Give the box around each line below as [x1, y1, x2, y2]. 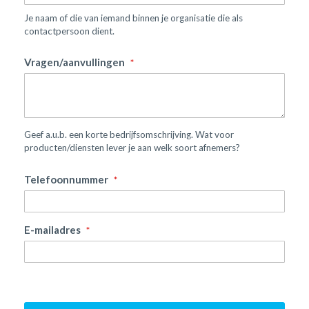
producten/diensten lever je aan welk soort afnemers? [24, 142, 240, 154]
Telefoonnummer [24, 172, 110, 186]
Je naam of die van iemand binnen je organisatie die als [24, 12, 243, 23]
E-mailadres [24, 223, 83, 236]
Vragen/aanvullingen [24, 56, 127, 68]
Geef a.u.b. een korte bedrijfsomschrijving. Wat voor [24, 129, 234, 141]
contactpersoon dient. [24, 25, 114, 37]
